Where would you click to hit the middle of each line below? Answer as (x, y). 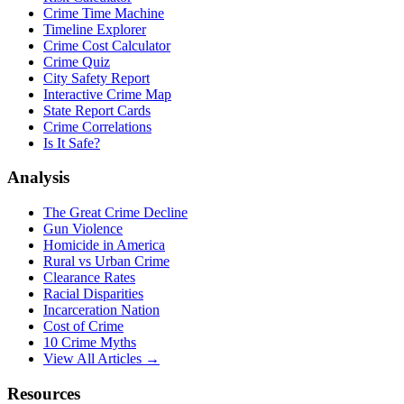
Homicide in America (104, 245)
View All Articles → (101, 359)
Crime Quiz (77, 61)
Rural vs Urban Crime (106, 262)
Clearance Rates (89, 278)
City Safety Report (96, 78)
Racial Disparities (93, 294)
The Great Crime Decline (115, 213)
